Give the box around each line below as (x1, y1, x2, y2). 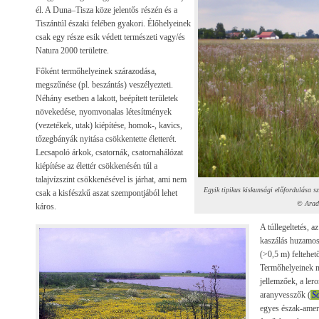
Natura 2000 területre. (36, 45, 109, 56)
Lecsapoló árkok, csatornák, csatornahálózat (36, 147, 183, 157)
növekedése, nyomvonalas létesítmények (36, 106, 172, 117)
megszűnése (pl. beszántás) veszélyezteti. (36, 79, 173, 90)
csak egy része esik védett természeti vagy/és (36, 31, 185, 42)
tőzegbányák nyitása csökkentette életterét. (36, 133, 177, 144)
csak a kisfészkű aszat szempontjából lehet (36, 187, 177, 198)
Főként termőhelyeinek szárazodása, (36, 66, 157, 76)
